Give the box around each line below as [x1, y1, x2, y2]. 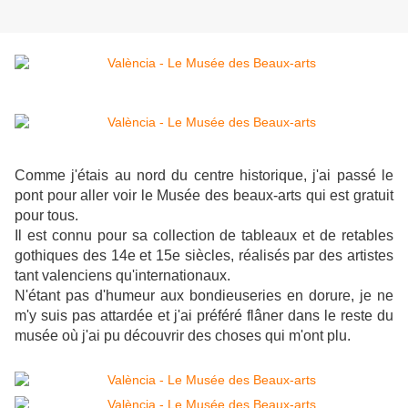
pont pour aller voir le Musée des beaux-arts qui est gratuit [15, 188, 393, 204]
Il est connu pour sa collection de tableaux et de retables [15, 228, 393, 244]
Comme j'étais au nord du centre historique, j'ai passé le [15, 168, 393, 184]
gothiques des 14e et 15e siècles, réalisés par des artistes [15, 248, 393, 264]
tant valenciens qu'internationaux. [15, 268, 230, 284]
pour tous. [15, 208, 82, 224]
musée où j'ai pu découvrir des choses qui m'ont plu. [15, 328, 354, 344]
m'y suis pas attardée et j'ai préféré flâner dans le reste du [15, 308, 393, 324]
